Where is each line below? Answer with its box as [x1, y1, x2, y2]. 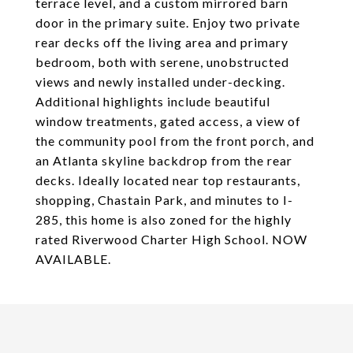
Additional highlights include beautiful [35, 94, 270, 109]
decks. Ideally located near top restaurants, [35, 173, 300, 188]
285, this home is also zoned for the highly [35, 212, 292, 227]
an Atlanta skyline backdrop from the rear [35, 153, 292, 168]
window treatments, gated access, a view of [35, 113, 301, 128]
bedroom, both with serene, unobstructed [35, 54, 289, 69]
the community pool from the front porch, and [35, 133, 314, 148]
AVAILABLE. [35, 251, 111, 266]
